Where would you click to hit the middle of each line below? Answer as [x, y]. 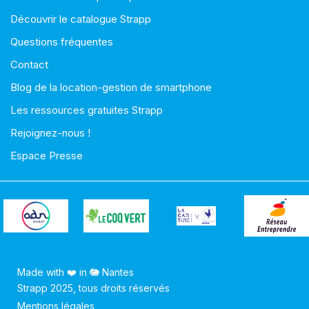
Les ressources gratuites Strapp [87, 110]
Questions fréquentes [62, 42]
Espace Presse [47, 156]
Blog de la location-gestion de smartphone [111, 88]
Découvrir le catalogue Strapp [81, 19]
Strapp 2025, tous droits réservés [93, 288]
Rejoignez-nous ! [50, 133]
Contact [29, 65]
